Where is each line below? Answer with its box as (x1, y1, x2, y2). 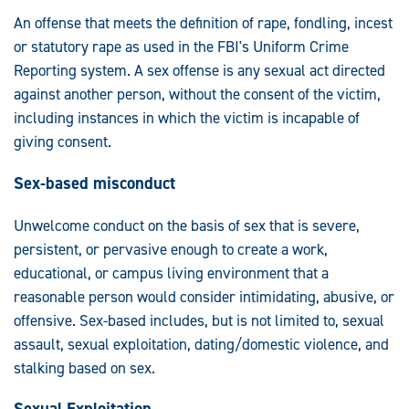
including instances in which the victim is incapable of (14, 108, 360, 129)
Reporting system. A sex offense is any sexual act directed (14, 60, 385, 81)
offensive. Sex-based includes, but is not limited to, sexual (14, 309, 384, 330)
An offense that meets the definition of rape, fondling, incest (14, 13, 393, 34)
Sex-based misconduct (14, 171, 175, 194)
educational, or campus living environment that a (14, 262, 329, 283)
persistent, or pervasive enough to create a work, (14, 238, 328, 259)
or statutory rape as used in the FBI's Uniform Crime (14, 37, 349, 58)
